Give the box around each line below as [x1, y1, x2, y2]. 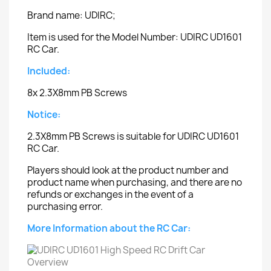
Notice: [27, 108, 60, 121]
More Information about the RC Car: [27, 222, 191, 235]
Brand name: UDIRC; [27, 9, 116, 22]
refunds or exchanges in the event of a [27, 188, 194, 201]
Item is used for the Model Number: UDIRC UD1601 [27, 31, 242, 44]
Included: [27, 65, 70, 77]
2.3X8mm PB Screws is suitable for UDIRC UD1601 [27, 130, 239, 143]
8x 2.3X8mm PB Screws [27, 87, 127, 99]
